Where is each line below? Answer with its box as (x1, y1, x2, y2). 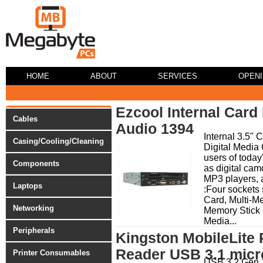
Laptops (13, 181, 42, 190)
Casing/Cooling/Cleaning (13, 137, 104, 146)
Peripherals (13, 226, 55, 235)
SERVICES (158, 72, 197, 80)
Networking (13, 204, 54, 213)
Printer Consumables (13, 248, 90, 257)
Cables (13, 114, 38, 123)
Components (13, 159, 59, 168)
